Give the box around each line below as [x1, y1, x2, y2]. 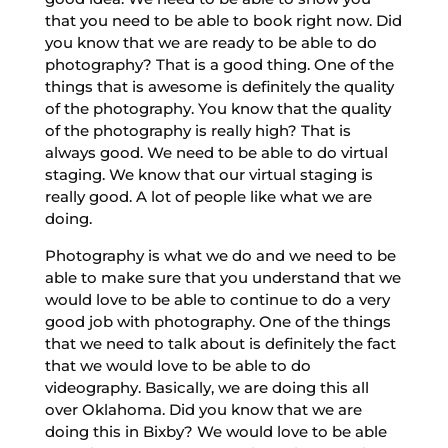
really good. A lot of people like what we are [44, 186, 372, 206]
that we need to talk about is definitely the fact [44, 333, 396, 353]
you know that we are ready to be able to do [44, 32, 377, 52]
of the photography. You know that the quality [44, 98, 391, 118]
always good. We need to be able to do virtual [44, 142, 388, 162]
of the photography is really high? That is [44, 120, 351, 140]
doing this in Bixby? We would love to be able [44, 421, 387, 441]
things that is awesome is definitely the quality [44, 76, 394, 96]
